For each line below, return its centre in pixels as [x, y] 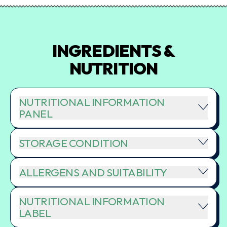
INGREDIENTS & [113, 51]
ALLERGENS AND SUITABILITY [93, 172]
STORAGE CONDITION [73, 143]
